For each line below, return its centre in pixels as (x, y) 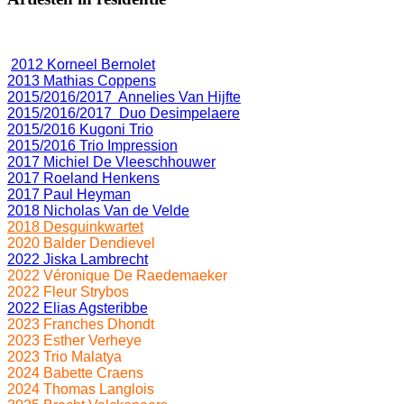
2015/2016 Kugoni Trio (80, 129)
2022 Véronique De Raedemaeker (117, 275)
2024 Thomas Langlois (81, 389)
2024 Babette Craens (75, 372)
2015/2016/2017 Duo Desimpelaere (124, 113)
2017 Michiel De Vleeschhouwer (111, 161)
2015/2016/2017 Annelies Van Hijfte (124, 96)
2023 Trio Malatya (64, 356)
